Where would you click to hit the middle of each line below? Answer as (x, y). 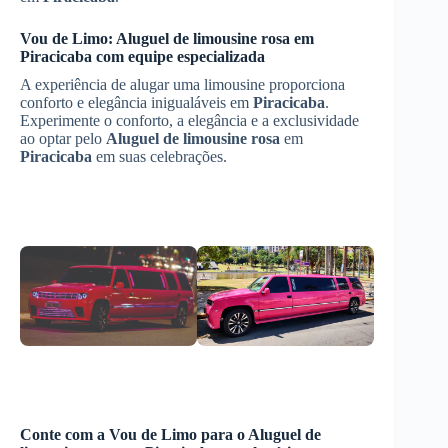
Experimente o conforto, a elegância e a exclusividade (189, 120)
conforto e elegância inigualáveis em (136, 102)
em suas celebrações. (159, 156)
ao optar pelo (63, 138)
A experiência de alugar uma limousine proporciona (182, 84)
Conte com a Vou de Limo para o (134, 434)
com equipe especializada (178, 56)
